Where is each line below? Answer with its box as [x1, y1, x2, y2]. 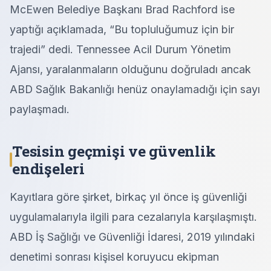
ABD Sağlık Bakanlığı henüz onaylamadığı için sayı [10, 82, 260, 96]
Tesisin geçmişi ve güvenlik [12, 140, 216, 161]
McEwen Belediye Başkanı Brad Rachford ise [10, 2, 235, 16]
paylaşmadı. [10, 102, 70, 116]
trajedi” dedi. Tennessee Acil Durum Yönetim [10, 42, 231, 56]
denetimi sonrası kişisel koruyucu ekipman [10, 250, 219, 263]
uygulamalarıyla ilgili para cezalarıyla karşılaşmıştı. [10, 210, 257, 223]
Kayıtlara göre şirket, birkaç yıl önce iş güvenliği [10, 190, 247, 203]
